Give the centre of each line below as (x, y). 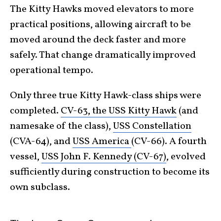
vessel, (26, 157)
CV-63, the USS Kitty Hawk (119, 111)
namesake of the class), (61, 127)
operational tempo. (52, 71)
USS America (102, 142)
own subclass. (40, 188)
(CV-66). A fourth (169, 142)
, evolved (186, 157)
